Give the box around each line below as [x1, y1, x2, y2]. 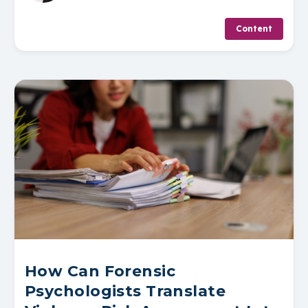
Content [236, 23, 272, 34]
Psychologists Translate [25, 281, 226, 300]
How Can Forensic [25, 261, 176, 280]
